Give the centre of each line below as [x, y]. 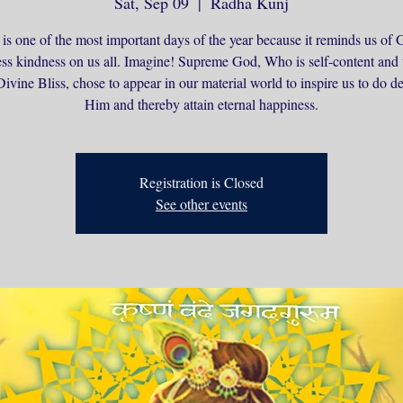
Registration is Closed [201, 182]
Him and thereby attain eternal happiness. [201, 104]
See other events [201, 204]
